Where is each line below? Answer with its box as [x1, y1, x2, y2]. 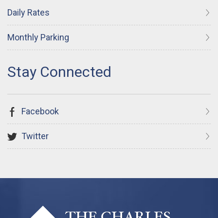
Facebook [19, 106, 59, 116]
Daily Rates [7, 7, 50, 18]
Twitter [19, 130, 49, 141]
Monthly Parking [7, 32, 69, 42]
